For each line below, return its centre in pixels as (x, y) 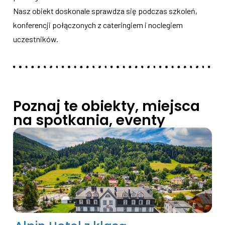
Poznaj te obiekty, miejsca (106, 106)
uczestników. (36, 39)
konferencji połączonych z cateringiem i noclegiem (98, 25)
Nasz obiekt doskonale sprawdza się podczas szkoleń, (105, 11)
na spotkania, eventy (89, 120)
